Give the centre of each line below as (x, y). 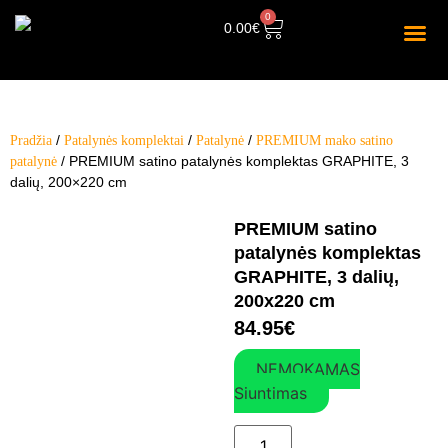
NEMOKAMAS (308, 369)
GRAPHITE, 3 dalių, (316, 277)
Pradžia (31, 140)
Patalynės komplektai (124, 140)
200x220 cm (284, 301)
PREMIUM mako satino (324, 140)
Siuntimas (270, 393)
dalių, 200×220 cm (68, 182)
